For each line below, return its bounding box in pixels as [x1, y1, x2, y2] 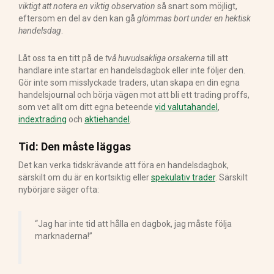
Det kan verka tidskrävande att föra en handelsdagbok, [18, 160, 229, 171]
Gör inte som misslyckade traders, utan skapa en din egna [18, 78, 240, 88]
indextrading [18, 114, 67, 125]
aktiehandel [84, 114, 130, 125]
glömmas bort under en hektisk [137, 13, 251, 24]
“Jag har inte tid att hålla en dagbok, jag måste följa [35, 219, 232, 229]
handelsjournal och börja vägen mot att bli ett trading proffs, [18, 90, 250, 100]
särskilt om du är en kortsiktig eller [18, 172, 151, 183]
